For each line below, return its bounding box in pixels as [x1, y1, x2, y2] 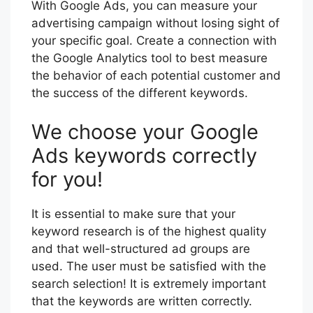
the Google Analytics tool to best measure [31, 51, 268, 66]
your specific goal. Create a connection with [31, 34, 277, 48]
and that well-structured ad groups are [31, 241, 250, 256]
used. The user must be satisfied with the [31, 259, 266, 273]
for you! [31, 166, 103, 191]
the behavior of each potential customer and [31, 68, 281, 83]
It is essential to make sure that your [31, 206, 235, 221]
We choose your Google [31, 119, 259, 144]
